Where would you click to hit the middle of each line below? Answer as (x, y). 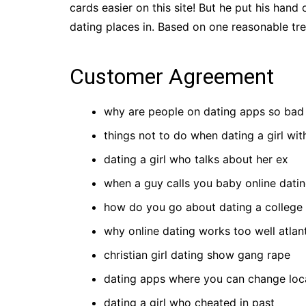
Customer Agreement (172, 76)
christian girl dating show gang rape (197, 255)
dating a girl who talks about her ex (196, 159)
